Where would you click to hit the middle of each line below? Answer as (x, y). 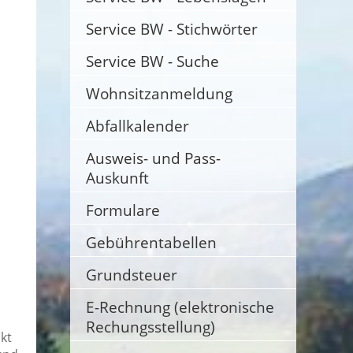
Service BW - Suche (152, 61)
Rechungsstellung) (150, 327)
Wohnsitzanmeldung (159, 93)
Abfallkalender (137, 126)
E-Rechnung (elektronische (180, 307)
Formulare (123, 210)
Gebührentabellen (151, 242)
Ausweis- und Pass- (153, 158)
